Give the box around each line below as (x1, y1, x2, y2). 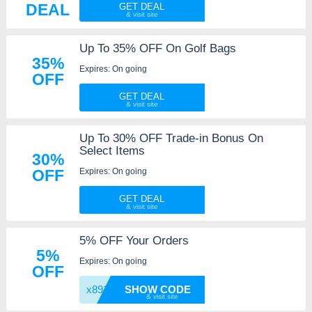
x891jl (86, 283, 113, 295)
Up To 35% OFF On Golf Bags (79, 41, 236, 55)
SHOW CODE (124, 283, 191, 295)
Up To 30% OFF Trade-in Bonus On (79, 131, 263, 145)
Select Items (79, 143, 145, 157)
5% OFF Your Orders (79, 233, 189, 247)
